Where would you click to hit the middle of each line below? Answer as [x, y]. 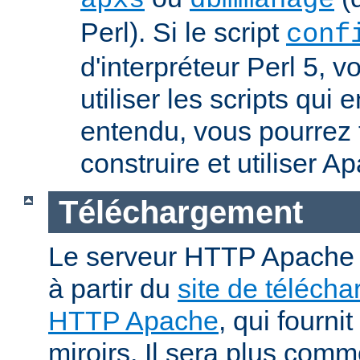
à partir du [113, 289]
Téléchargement [180, 212]
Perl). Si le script [183, 33]
